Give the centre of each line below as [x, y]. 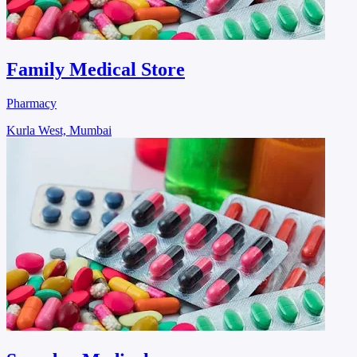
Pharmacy [31, 104]
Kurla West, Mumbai [59, 131]
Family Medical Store [96, 70]
